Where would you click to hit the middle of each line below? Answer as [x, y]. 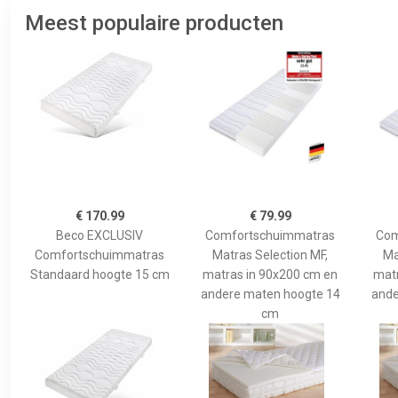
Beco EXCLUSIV [99, 235]
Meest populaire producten [154, 23]
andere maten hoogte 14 [270, 294]
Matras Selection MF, [270, 255]
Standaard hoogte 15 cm [99, 274]
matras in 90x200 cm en [270, 274]
